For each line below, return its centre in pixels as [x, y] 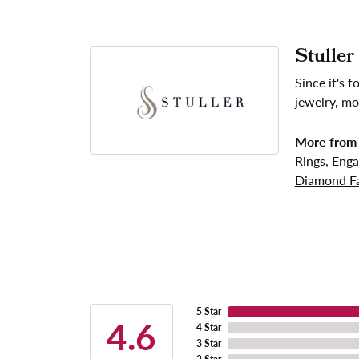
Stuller [324, 58]
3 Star [209, 344]
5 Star [209, 312]
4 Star [209, 328]
